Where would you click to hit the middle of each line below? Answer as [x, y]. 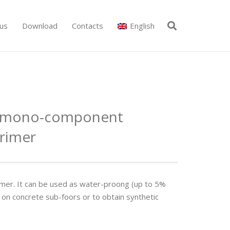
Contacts [88, 26]
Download [40, 26]
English [142, 26]
